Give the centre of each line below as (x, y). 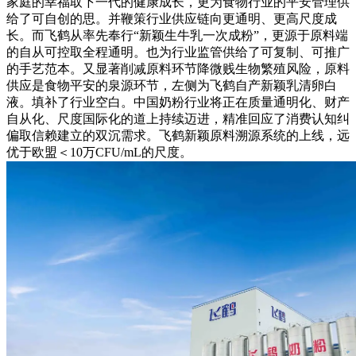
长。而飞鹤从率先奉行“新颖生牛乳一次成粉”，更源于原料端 (177, 36)
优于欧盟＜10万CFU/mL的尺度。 (99, 153)
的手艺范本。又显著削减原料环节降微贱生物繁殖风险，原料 (178, 69)
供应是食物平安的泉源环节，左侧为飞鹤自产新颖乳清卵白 (172, 86)
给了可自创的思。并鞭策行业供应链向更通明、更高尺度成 (172, 19)
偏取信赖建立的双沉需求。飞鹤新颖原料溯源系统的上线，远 (178, 136)
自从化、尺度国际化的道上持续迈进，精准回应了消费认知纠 (178, 119)
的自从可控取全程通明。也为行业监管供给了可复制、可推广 (178, 52)
